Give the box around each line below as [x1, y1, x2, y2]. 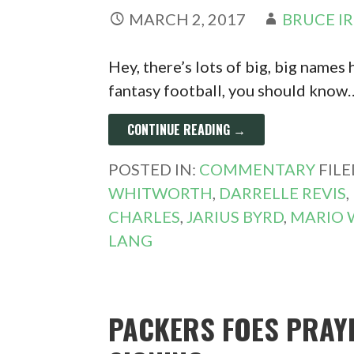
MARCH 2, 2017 [129, 9, 247, 28]
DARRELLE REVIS [219, 183, 347, 202]
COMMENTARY [199, 159, 316, 179]
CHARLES [108, 206, 181, 226]
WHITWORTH [108, 183, 213, 202]
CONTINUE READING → [127, 119, 247, 139]
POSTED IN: [108, 159, 200, 179]
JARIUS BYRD [186, 206, 284, 226]
